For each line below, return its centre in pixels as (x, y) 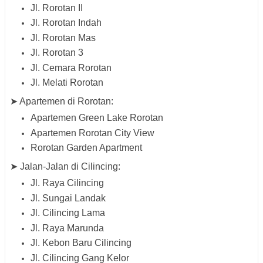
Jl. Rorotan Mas (63, 38)
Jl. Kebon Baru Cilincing (81, 243)
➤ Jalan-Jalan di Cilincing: (65, 167)
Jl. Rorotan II (57, 8)
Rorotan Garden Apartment (86, 148)
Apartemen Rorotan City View (92, 133)
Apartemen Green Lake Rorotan (97, 118)
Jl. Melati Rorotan (67, 83)
